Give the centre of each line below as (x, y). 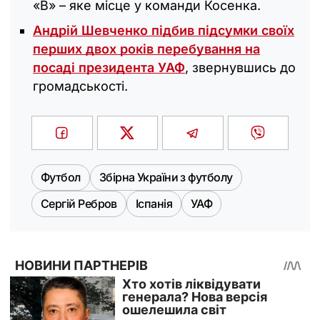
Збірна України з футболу (166, 177)
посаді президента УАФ (109, 67)
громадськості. (80, 86)
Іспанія (154, 203)
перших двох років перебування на (146, 49)
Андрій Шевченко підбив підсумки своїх (164, 30)
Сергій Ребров (79, 203)
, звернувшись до (240, 67)
